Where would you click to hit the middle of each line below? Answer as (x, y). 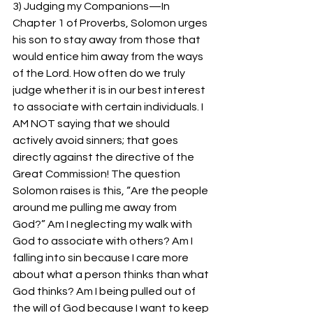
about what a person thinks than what (112, 275)
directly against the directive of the (104, 157)
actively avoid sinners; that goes (96, 140)
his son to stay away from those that (108, 40)
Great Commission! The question (97, 174)
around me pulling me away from (96, 208)
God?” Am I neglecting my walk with (103, 224)
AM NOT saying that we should (92, 124)
